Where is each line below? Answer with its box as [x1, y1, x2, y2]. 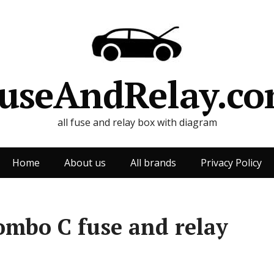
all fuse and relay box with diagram [57, 116, 217, 129]
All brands [130, 156, 176, 169]
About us [64, 156, 106, 169]
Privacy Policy [201, 156, 262, 169]
